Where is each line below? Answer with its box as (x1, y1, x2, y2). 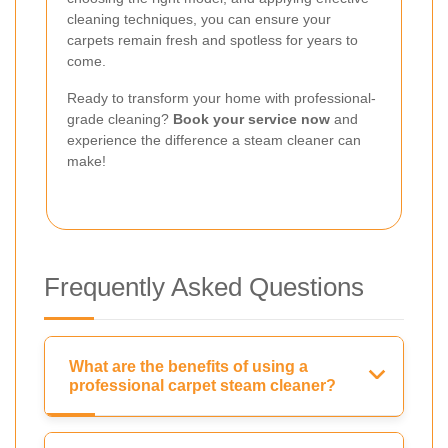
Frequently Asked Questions (44, 272, 364, 303)
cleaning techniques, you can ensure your (67, 11, 331, 28)
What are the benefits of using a (69, 358, 308, 376)
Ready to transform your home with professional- (67, 90, 376, 107)
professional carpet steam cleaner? (69, 377, 336, 395)
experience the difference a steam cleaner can (67, 132, 361, 149)
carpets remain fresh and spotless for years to (67, 32, 358, 49)
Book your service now (173, 111, 330, 128)
